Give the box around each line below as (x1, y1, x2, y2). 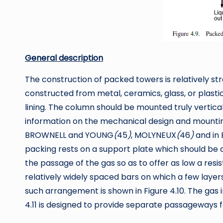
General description (25, 52, 103, 64)
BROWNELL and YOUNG (25, 129, 113, 141)
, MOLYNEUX (131, 129, 176, 141)
